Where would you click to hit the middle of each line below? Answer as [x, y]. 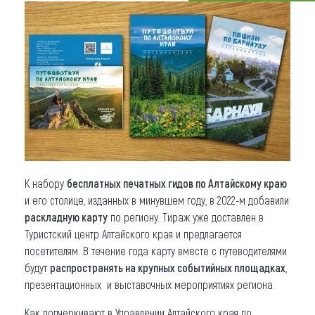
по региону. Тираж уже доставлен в [186, 217]
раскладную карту [66, 217]
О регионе [57, 57]
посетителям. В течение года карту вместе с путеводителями [156, 250]
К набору [46, 183]
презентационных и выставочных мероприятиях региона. [150, 284]
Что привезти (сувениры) [106, 26]
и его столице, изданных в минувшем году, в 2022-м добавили [157, 200]
